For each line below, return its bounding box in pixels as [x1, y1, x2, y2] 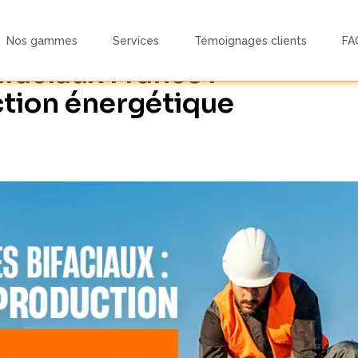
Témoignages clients [193, 34, 307, 47]
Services [112, 34, 159, 47]
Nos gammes [6, 34, 78, 47]
